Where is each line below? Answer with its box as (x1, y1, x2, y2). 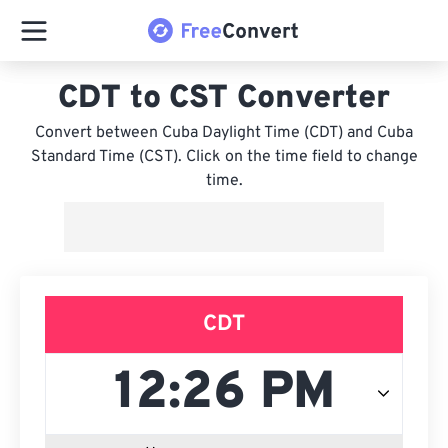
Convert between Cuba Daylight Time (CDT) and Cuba (35, 123, 413, 143)
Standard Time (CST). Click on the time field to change (30, 147, 418, 167)
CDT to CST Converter (58, 79, 390, 119)
